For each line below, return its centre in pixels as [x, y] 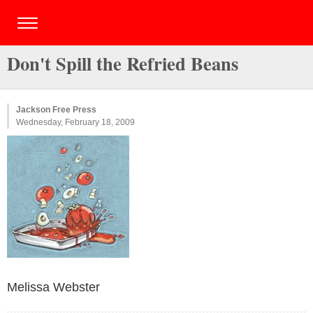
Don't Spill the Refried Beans [123, 63]
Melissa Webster [53, 287]
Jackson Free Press [56, 110]
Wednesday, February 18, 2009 [75, 122]
